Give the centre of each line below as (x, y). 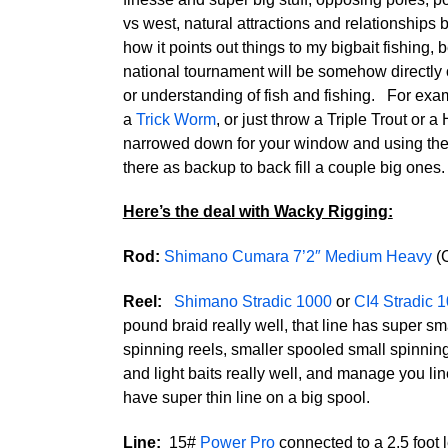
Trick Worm (175, 119)
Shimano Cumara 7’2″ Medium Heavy (297, 257)
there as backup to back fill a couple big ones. (283, 167)
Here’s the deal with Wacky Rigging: (257, 212)
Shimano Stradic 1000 (252, 301)
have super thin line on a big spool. (246, 397)
